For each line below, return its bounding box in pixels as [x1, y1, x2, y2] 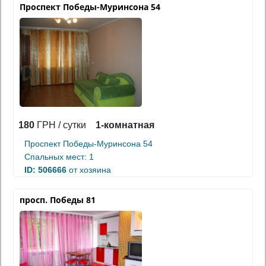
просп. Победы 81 [20, 194, 96, 205]
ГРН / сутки [34, 119, 86, 130]
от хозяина [66, 164, 111, 175]
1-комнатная [96, 119, 154, 130]
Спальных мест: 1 [24, 151, 94, 161]
